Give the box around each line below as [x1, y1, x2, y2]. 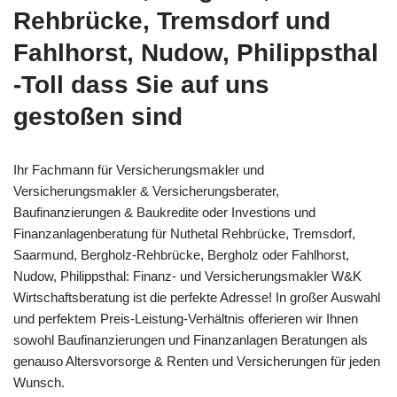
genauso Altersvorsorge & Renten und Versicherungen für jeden [13, 353, 380, 369]
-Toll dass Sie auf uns [13, 70, 269, 98]
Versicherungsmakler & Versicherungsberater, [13, 183, 279, 198]
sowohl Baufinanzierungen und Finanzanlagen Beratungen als [13, 331, 368, 347]
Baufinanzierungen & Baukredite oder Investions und [13, 204, 315, 220]
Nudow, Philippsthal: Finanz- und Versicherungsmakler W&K [13, 268, 362, 284]
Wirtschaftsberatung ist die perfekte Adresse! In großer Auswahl [13, 289, 380, 305]
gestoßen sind [13, 102, 183, 130]
